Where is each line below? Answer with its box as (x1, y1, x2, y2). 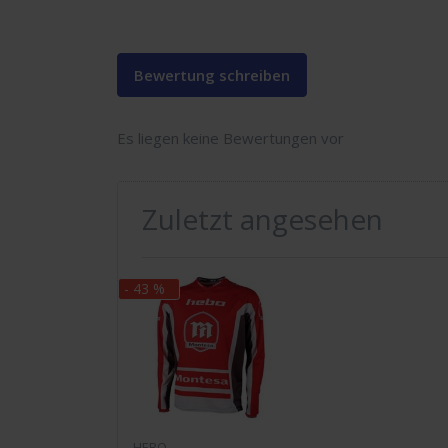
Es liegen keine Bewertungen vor (117, 128, 344, 148)
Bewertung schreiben (134, 65, 290, 85)
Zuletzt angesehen (142, 200, 383, 238)
